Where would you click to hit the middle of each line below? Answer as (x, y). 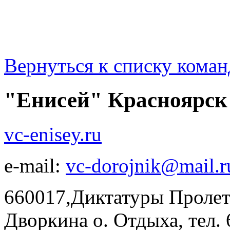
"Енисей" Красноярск (116, 100)
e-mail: (35, 165)
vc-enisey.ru (53, 134)
